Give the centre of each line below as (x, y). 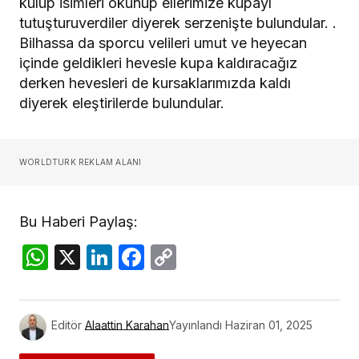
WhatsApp (110, 256)
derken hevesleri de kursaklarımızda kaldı (155, 83)
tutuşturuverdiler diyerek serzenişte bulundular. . (178, 22)
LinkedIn (163, 256)
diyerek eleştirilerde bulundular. (122, 103)
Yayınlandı (196, 325)
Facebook (204, 256)
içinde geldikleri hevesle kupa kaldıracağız (158, 63)
